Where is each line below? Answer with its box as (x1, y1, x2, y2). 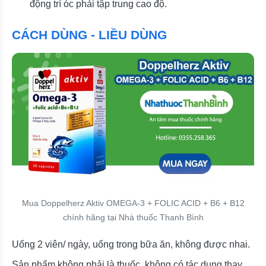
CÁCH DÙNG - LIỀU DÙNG (12, 28, 167, 42)
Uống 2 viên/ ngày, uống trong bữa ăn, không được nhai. (12, 239, 250, 250)
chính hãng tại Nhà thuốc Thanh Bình (62, 213, 204, 223)
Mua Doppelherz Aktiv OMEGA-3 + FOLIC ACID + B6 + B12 (21, 198, 245, 208)
